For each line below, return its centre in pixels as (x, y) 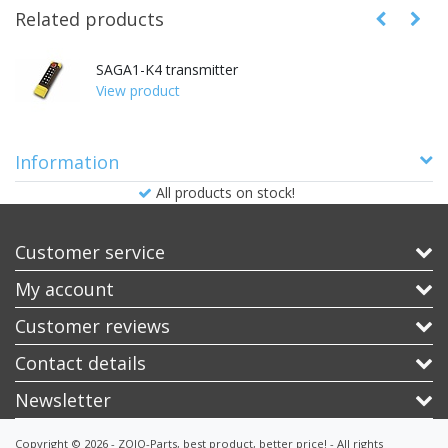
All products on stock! (225, 192)
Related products (89, 18)
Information (67, 161)
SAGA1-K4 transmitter (167, 69)
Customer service (90, 251)
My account (64, 288)
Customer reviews (92, 325)
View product (138, 90)
